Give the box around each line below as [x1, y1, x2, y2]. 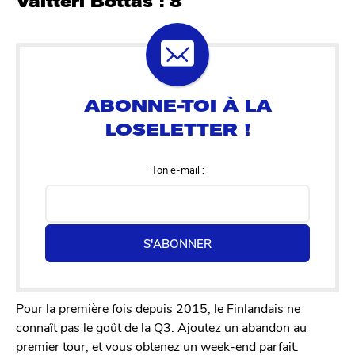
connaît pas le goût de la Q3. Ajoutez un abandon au [16, 319, 307, 336]
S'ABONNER [143, 235, 212, 252]
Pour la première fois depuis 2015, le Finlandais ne [16, 300, 300, 317]
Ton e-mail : [151, 162, 204, 177]
